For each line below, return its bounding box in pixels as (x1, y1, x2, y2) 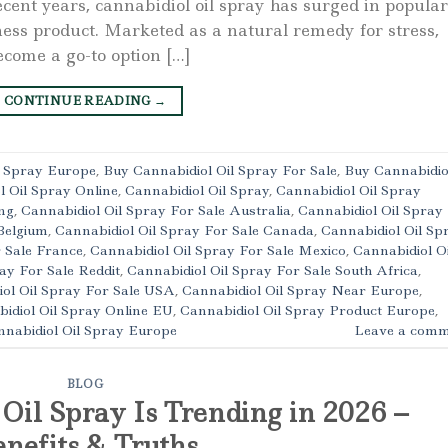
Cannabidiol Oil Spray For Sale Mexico (90, 240, 346, 259)
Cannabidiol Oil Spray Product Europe (180, 300, 435, 319)
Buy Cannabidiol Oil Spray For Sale (103, 160, 337, 179)
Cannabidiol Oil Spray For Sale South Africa (127, 260, 418, 279)
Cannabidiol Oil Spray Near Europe (182, 280, 419, 299)
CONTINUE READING (4, 92, 155, 110)
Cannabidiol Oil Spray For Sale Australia (21, 200, 291, 219)
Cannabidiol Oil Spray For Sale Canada (55, 220, 314, 239)
